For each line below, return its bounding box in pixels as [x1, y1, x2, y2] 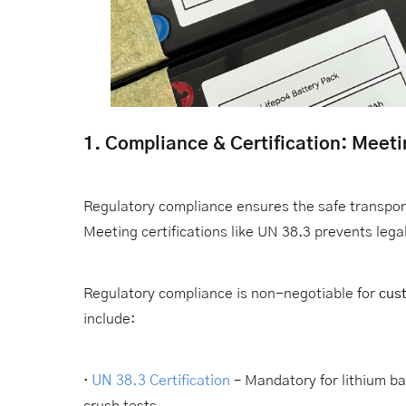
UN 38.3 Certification [92, 372, 230, 388]
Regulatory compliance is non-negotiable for [83, 285, 379, 301]
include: [83, 311, 135, 326]
